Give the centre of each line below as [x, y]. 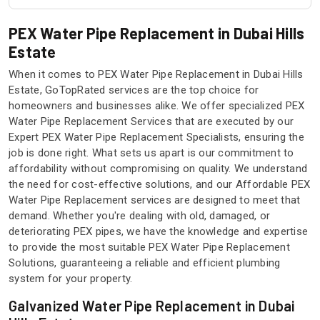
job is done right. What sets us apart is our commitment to [151, 153]
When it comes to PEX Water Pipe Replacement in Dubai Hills [156, 75]
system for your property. [71, 279]
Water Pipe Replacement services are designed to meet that [155, 200]
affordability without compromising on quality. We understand [158, 169]
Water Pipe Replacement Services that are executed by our [151, 122]
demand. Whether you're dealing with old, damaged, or [139, 216]
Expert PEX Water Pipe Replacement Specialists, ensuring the [156, 137]
